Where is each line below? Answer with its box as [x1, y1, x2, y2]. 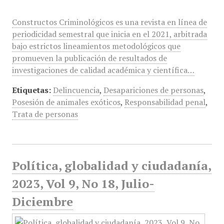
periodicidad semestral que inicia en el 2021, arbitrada [11, 28, 207, 39]
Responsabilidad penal [124, 96, 205, 107]
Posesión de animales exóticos [11, 96, 120, 107]
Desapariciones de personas [103, 84, 203, 95]
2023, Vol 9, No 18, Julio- [11, 175, 154, 191]
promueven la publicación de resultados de [11, 52, 167, 63]
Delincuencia [52, 84, 99, 95]
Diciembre [11, 193, 73, 209]
